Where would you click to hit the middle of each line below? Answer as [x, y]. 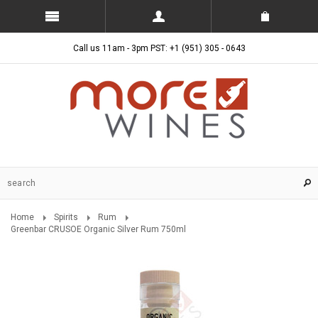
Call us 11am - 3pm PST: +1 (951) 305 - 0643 [159, 48]
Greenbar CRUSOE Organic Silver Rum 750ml [98, 229]
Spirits [66, 217]
